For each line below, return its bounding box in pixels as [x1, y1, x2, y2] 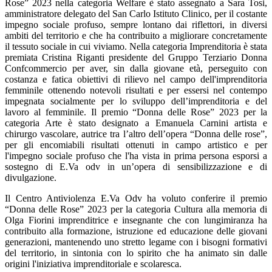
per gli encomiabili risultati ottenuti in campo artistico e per [5, 140, 267, 150]
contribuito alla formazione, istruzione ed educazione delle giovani [5, 226, 267, 236]
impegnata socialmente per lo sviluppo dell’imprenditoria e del [5, 96, 267, 106]
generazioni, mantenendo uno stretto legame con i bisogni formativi [5, 237, 267, 247]
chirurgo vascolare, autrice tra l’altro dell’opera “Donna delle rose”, [5, 129, 267, 139]
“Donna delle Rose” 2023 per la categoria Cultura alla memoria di [5, 204, 267, 214]
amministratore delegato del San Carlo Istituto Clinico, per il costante [5, 8, 267, 19]
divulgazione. [5, 172, 56, 183]
